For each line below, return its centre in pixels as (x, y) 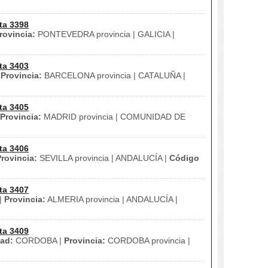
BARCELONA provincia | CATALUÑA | (114, 75)
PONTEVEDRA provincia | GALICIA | (105, 34)
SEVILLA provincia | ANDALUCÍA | (103, 158)
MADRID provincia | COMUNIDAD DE (113, 117)
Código (184, 158)
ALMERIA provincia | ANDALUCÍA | (112, 199)
